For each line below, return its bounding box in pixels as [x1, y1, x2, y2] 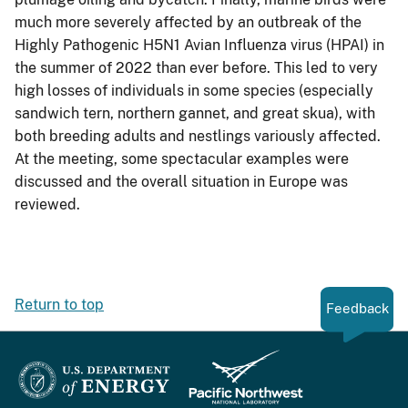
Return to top [15, 295, 104, 313]
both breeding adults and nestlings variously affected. [15, 127, 381, 145]
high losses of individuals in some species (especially [15, 81, 373, 99]
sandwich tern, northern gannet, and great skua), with [15, 104, 375, 122]
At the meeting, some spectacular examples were [15, 149, 349, 168]
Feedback [325, 300, 389, 316]
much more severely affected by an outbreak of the [15, 13, 362, 31]
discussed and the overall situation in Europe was [15, 172, 348, 190]
